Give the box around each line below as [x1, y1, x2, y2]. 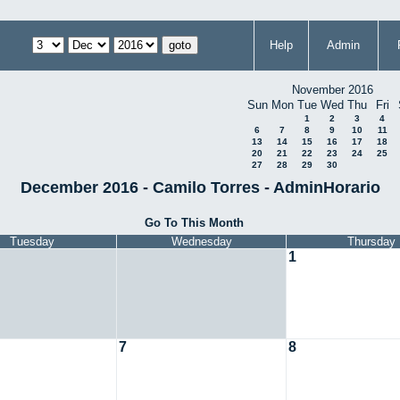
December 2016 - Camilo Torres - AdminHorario [20, 178, 380, 196]
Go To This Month [144, 215, 244, 229]
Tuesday [9, 235, 54, 249]
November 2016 [291, 83, 373, 96]
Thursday [346, 235, 396, 249]
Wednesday [171, 235, 232, 249]
